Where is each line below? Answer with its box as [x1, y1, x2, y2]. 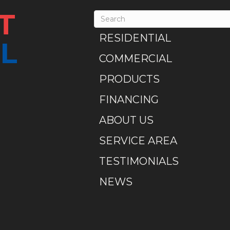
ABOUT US [99, 113, 154, 126]
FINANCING [99, 93, 159, 106]
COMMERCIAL [99, 52, 172, 65]
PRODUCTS [99, 72, 160, 85]
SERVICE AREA [99, 134, 178, 147]
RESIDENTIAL [99, 31, 171, 44]
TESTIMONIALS [99, 155, 179, 167]
